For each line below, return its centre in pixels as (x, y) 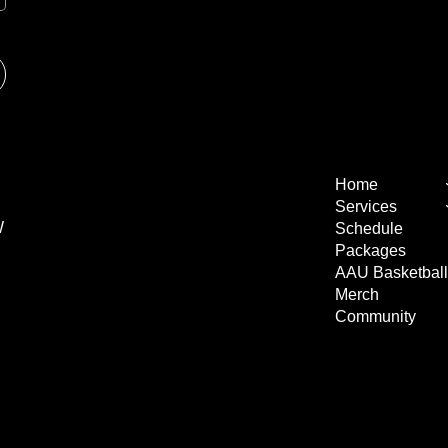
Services (366, 207)
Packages (371, 251)
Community (376, 317)
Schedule (369, 229)
